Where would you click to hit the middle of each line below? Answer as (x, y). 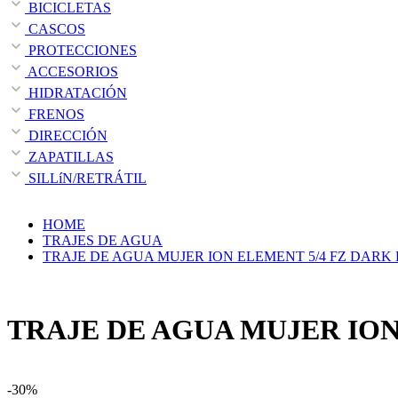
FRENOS (55, 114)
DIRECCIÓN (66, 135)
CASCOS (55, 28)
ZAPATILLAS (69, 156)
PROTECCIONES (81, 50)
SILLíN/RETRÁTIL (86, 178)
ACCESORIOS (72, 71)
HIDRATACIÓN (76, 92)
